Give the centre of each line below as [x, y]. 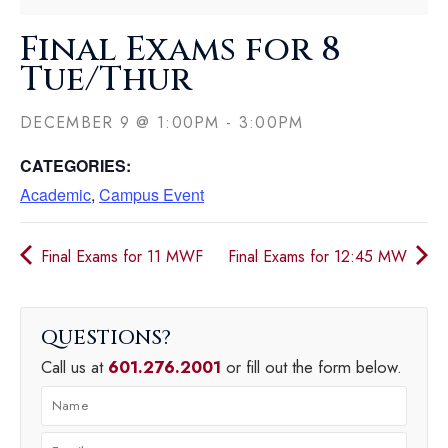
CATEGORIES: [75, 165]
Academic [55, 194]
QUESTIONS [106, 337]
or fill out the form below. [311, 366]
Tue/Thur [106, 79]
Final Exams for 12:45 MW [320, 256]
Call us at [74, 366]
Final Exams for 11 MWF [119, 256]
